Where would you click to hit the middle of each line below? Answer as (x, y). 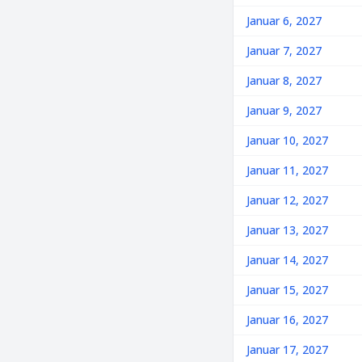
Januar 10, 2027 (287, 140)
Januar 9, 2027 (284, 110)
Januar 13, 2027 (287, 230)
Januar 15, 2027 (287, 290)
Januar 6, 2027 (284, 21)
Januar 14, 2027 (287, 260)
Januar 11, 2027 (287, 170)
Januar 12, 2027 (287, 200)
